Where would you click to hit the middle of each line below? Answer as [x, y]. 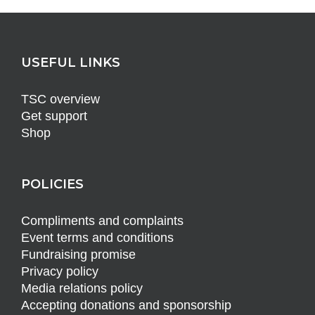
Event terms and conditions [97, 238]
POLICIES [52, 185]
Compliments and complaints [102, 221]
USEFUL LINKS [71, 63]
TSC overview [60, 99]
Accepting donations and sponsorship [126, 306]
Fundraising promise [78, 255]
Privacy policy [60, 272]
